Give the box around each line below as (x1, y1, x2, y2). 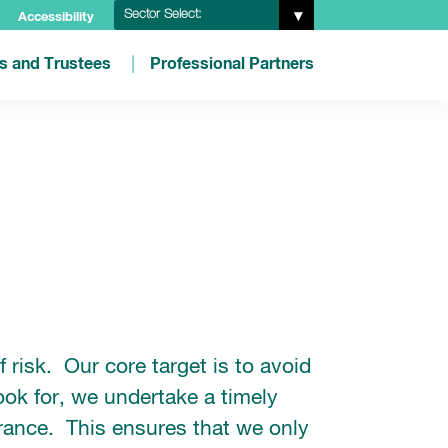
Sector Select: (123, 8, 202, 21)
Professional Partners (149, 56, 314, 72)
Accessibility (17, 11, 94, 24)
